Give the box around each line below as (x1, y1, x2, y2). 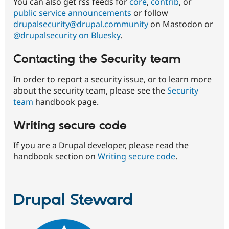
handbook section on (13, 151, 98, 163)
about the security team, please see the (13, 84, 167, 96)
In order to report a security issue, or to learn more (13, 73, 212, 85)
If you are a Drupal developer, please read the (13, 140, 189, 151)
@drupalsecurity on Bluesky (13, 29, 120, 41)
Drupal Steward (13, 190, 133, 211)
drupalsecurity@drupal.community (13, 18, 148, 30)
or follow (131, 7, 168, 18)
